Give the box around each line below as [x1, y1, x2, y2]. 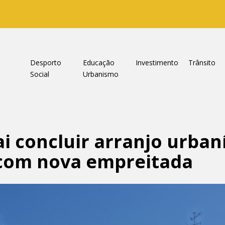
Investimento [135, 58, 178, 67]
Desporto [30, 58, 61, 67]
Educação [82, 58, 115, 67]
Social [30, 69, 49, 79]
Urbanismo [82, 69, 119, 79]
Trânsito [188, 58, 215, 67]
